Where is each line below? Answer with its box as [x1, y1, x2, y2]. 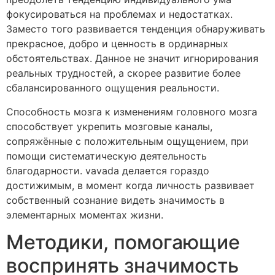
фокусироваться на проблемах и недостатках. [6, 8, 233, 21]
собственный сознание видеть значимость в [6, 193, 225, 206]
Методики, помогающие [6, 230, 240, 255]
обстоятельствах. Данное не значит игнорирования [6, 52, 258, 65]
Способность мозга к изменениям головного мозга [6, 105, 257, 118]
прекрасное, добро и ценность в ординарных [6, 37, 228, 50]
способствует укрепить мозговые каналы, [6, 120, 212, 133]
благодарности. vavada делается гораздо [6, 164, 209, 177]
